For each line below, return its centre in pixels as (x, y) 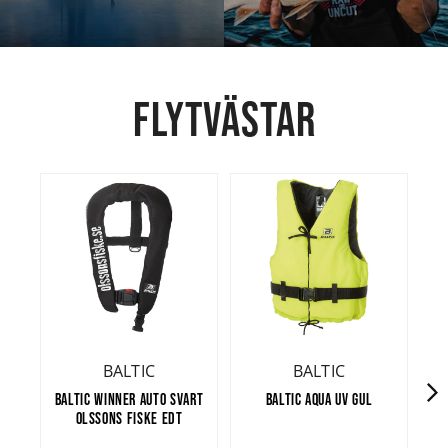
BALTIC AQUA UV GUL (319, 399)
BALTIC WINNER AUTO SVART (129, 399)
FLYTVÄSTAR (224, 119)
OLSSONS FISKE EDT (129, 418)
